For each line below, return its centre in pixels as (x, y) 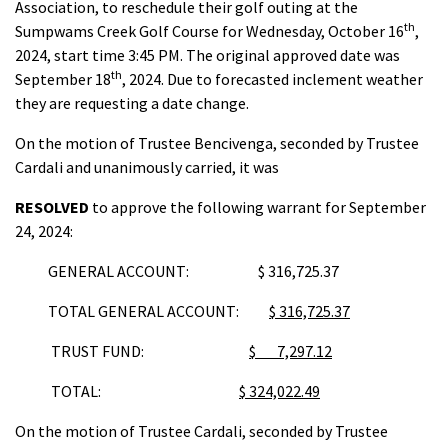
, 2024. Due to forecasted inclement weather (272, 79)
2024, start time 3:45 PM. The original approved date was (207, 55)
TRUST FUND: (132, 351)
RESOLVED (53, 207)
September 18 (63, 79)
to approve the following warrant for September (259, 207)
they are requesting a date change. (132, 103)
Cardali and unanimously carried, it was (147, 167)
